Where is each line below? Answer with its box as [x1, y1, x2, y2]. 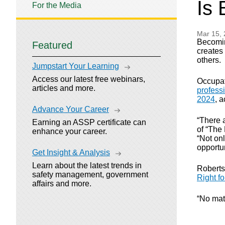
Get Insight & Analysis [32, 148, 110, 157]
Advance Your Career [32, 104, 109, 114]
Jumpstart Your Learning [32, 61, 119, 70]
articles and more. [32, 83, 95, 92]
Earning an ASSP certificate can [32, 118, 146, 127]
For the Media [32, 1, 81, 10]
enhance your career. [32, 127, 107, 136]
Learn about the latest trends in [32, 161, 142, 170]
